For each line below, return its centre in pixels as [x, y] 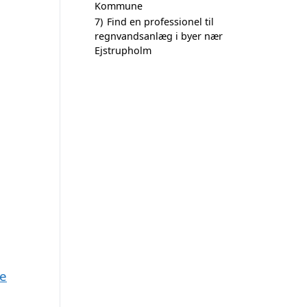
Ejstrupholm [123, 50]
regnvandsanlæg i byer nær [159, 36]
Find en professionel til [160, 22]
